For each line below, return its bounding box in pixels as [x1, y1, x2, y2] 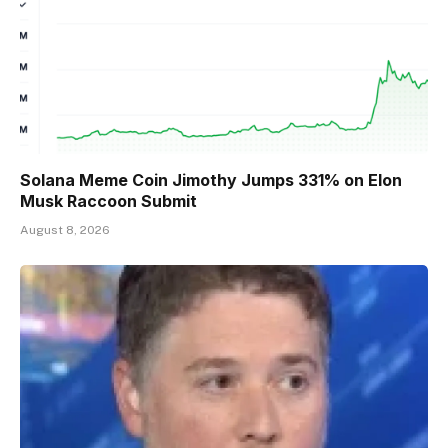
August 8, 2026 [20, 222, 110, 237]
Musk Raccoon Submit [20, 190, 197, 211]
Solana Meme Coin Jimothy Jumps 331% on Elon [20, 169, 402, 190]
